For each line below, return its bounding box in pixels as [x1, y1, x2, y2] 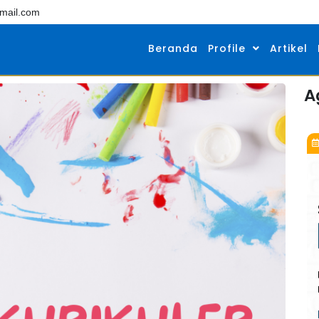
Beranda [147, 41, 198, 56]
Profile [207, 41, 246, 56]
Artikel [269, 41, 308, 56]
